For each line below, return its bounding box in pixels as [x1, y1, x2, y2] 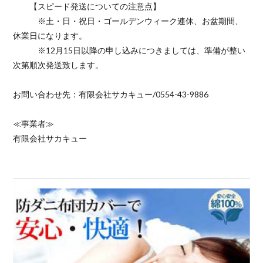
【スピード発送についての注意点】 [13, 1, 161, 12]
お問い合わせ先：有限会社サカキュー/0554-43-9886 [13, 89, 209, 100]
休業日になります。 [13, 31, 87, 41]
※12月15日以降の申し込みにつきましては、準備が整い [13, 45, 246, 56]
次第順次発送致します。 [13, 60, 104, 70]
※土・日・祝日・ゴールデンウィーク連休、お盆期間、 [13, 16, 244, 26]
